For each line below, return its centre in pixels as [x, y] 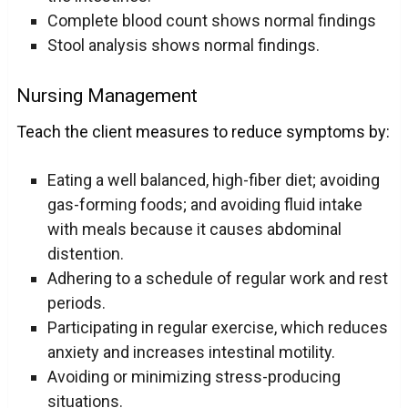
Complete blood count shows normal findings [211, 21]
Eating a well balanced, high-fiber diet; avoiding [213, 180]
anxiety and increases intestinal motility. [191, 352]
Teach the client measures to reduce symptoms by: [203, 132]
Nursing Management [107, 96]
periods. [76, 303]
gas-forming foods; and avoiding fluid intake [204, 205]
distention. [85, 254]
